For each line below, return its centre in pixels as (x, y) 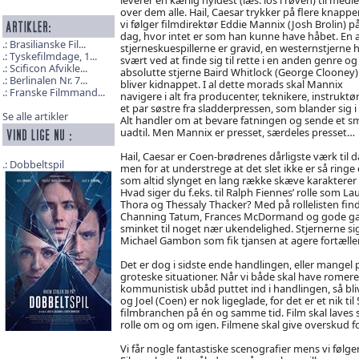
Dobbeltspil (36, 165)
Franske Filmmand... (57, 93)
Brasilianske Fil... (47, 44)
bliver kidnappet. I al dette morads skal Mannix (231, 84)
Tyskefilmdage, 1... (53, 56)
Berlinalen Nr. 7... (48, 81)
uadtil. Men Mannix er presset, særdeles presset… (237, 132)
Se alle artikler (35, 117)
